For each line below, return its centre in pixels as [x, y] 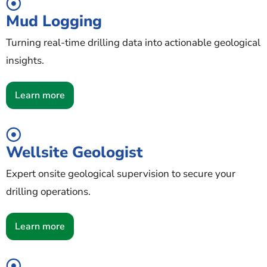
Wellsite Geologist [74, 152]
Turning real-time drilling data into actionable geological [133, 42]
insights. [25, 60]
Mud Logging [54, 21]
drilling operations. [48, 191]
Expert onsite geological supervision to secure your [121, 173]
